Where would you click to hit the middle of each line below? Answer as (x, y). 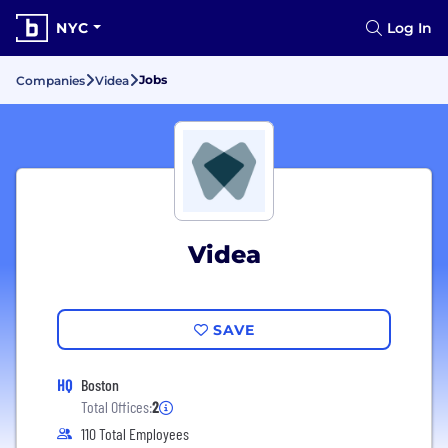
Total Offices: (116, 406)
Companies (50, 80)
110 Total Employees (135, 433)
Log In (409, 28)
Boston (100, 384)
